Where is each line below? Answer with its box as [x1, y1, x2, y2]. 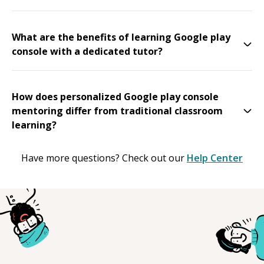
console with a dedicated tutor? [12, 44, 163, 58]
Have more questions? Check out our [21, 151, 184, 164]
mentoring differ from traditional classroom [12, 104, 223, 117]
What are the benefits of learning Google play [12, 30, 230, 44]
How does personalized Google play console [12, 90, 219, 103]
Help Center [187, 151, 243, 164]
